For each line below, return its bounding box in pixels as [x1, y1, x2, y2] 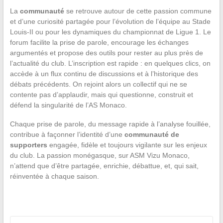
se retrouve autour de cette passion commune [64, 7, 212, 15]
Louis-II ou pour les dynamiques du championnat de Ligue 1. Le [9, 28, 211, 36]
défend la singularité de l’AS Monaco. [9, 101, 127, 110]
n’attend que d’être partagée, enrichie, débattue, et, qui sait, [9, 162, 199, 170]
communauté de [124, 130, 179, 139]
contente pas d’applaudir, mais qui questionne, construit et [9, 91, 193, 99]
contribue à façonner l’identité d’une [9, 130, 124, 139]
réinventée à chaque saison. [9, 172, 99, 181]
